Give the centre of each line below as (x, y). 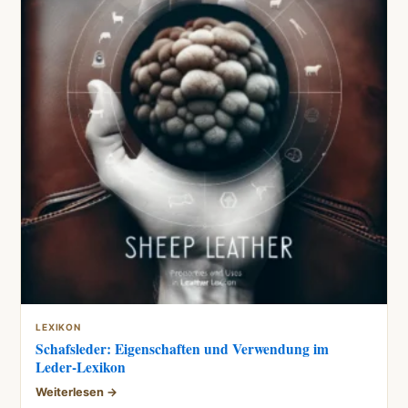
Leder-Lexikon (81, 367)
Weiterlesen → (77, 392)
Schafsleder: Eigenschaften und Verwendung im (183, 348)
